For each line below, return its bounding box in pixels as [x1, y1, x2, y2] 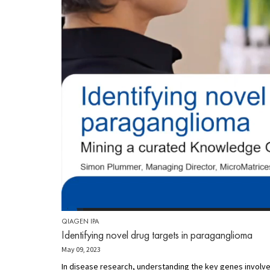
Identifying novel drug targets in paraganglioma [61, 228, 253, 242]
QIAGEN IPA [61, 216, 99, 227]
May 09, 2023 [61, 245, 101, 254]
